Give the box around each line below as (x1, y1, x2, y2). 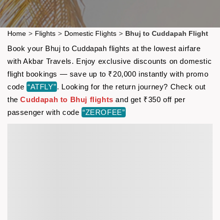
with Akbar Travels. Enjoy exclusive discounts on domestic (7, 56, 212, 65)
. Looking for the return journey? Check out (57, 82, 206, 91)
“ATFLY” (27, 82, 56, 91)
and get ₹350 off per (113, 95, 186, 104)
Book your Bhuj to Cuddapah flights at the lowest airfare (7, 44, 201, 53)
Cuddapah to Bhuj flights (20, 95, 113, 104)
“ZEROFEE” (82, 108, 125, 116)
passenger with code (7, 108, 82, 116)
